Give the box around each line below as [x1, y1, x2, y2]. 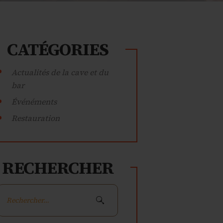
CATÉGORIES [6, 38, 109, 61]
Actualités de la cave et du [11, 67, 109, 78]
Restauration [11, 113, 60, 124]
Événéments [11, 96, 57, 107]
